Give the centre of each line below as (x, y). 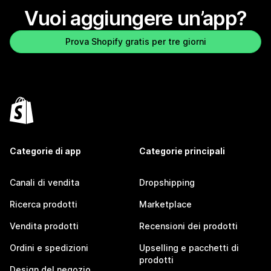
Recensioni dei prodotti (188, 226)
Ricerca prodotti (44, 204)
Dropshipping (167, 183)
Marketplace (165, 204)
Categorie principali (182, 151)
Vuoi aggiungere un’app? (135, 18)
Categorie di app (45, 151)
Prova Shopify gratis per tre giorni (135, 42)
